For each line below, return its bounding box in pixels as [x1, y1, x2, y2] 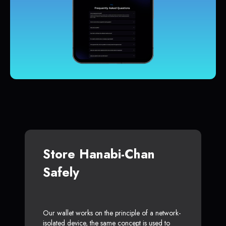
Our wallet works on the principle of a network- [43, 208, 181, 218]
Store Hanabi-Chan [43, 145, 155, 163]
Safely [43, 163, 79, 182]
